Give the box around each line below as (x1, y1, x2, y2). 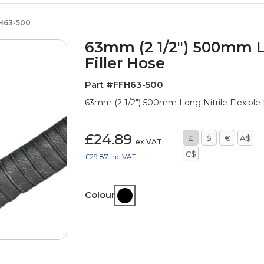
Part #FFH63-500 (85, 79, 163, 90)
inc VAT (110, 152, 136, 161)
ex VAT (136, 137, 162, 146)
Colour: (85, 189, 117, 200)
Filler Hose (85, 54, 165, 72)
